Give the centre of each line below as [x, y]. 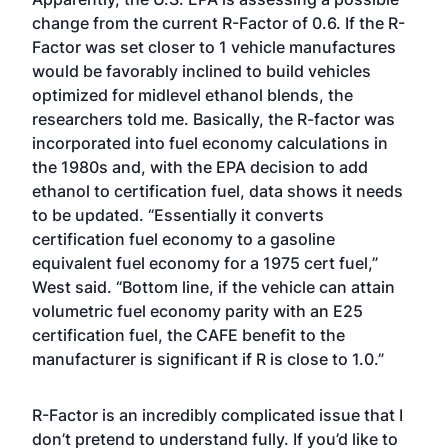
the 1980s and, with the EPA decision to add [200, 167]
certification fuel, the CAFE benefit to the [188, 335]
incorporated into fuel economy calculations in [210, 143]
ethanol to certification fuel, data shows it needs [217, 191]
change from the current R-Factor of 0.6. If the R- [218, 23]
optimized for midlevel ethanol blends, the [192, 95]
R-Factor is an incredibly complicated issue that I [217, 415]
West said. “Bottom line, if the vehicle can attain [213, 287]
